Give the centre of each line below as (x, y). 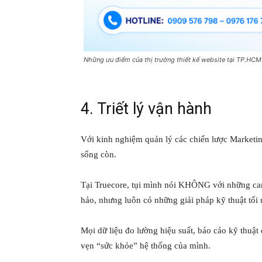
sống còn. (99, 154)
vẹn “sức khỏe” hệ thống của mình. (146, 245)
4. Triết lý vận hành (146, 108)
